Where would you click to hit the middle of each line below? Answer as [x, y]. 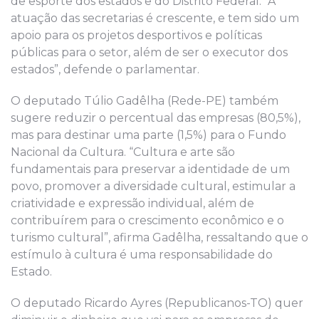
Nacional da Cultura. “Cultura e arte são [123, 152]
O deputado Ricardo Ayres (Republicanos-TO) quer [157, 303]
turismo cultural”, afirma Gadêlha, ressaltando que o [159, 237]
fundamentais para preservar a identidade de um [150, 169]
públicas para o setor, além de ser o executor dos [149, 52]
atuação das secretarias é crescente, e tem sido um [155, 18]
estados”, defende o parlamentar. [105, 69]
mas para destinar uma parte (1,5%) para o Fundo [148, 135]
